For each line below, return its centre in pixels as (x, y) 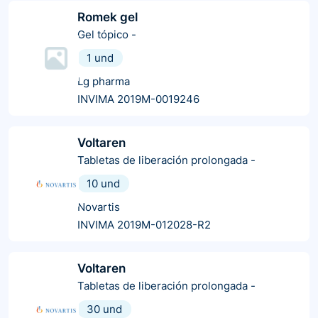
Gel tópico (103, 34)
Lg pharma (104, 81)
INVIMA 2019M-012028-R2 (144, 224)
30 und (104, 309)
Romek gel (108, 17)
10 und (103, 183)
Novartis (99, 207)
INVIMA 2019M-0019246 (138, 99)
